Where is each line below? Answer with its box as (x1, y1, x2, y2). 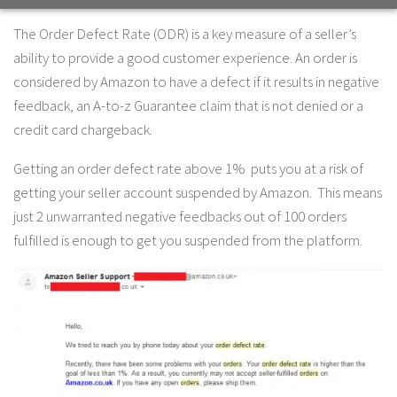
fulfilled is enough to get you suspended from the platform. (13, 230, 362, 250)
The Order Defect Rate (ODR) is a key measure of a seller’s (13, 23, 356, 43)
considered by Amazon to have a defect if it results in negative (13, 71, 379, 91)
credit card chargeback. (13, 119, 152, 139)
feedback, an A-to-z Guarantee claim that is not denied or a (13, 95, 363, 115)
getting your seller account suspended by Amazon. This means (13, 182, 382, 202)
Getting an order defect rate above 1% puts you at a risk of (13, 158, 363, 178)
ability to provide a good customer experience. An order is (13, 47, 357, 67)
